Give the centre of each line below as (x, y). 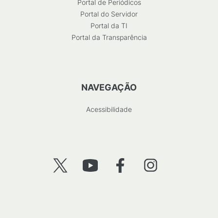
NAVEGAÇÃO (109, 87)
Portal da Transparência (109, 37)
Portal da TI (109, 26)
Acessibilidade (109, 109)
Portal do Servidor (109, 14)
